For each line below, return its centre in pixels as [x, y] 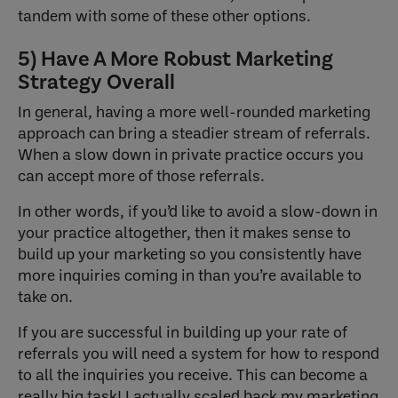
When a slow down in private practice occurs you [191, 155]
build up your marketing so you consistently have [190, 254]
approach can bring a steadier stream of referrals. [194, 133]
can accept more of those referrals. [143, 176]
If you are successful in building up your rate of [183, 332]
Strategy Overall [99, 83]
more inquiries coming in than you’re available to [190, 275]
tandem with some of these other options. [164, 16]
